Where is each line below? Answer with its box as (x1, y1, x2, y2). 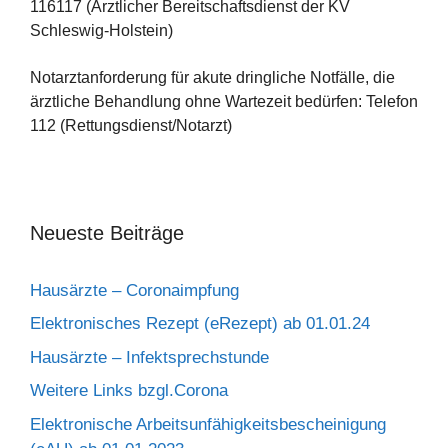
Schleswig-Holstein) (30, 22, 173, 40)
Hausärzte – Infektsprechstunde (30, 347, 269, 367)
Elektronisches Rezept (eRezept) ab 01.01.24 (30, 314, 370, 333)
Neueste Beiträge (30, 221, 184, 244)
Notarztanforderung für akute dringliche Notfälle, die (30, 68, 395, 86)
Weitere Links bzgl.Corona (30, 381, 228, 400)
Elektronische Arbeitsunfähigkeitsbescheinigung (30, 414, 386, 434)
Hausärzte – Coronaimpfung (30, 280, 239, 300)
